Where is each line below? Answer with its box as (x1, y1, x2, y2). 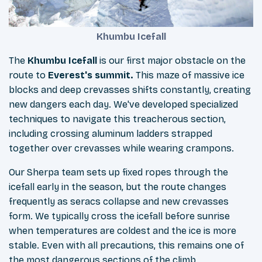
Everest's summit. (48, 70, 133, 81)
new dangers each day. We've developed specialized (9, 99, 238, 111)
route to (9, 70, 48, 81)
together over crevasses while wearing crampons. (9, 143, 234, 154)
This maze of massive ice (133, 70, 244, 81)
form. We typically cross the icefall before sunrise (9, 211, 230, 222)
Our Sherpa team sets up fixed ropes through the (9, 167, 228, 178)
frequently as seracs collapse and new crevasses (9, 196, 229, 208)
